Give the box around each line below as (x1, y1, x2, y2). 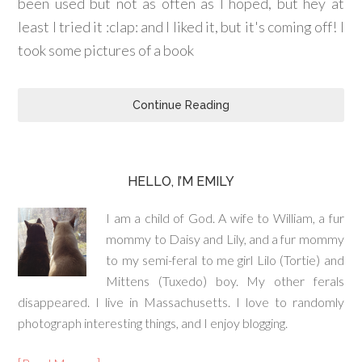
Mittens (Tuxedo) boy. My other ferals (106, 273, 344, 288)
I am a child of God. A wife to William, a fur (106, 210, 344, 225)
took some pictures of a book (18, 41, 195, 59)
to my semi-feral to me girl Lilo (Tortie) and (106, 252, 344, 267)
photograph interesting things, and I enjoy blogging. (18, 315, 288, 330)
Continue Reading (133, 99, 229, 112)
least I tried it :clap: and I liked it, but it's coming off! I (18, 18, 344, 36)
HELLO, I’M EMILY (128, 174, 234, 189)
